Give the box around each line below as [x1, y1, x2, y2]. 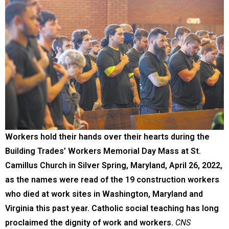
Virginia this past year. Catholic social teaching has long [5, 203, 219, 213]
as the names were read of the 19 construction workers [5, 174, 219, 185]
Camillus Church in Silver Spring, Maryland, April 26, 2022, [5, 160, 222, 170]
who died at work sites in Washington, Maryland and [5, 189, 203, 199]
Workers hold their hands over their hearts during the [5, 131, 210, 142]
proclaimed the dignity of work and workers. [5, 217, 173, 227]
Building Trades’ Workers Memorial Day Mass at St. [5, 146, 201, 156]
